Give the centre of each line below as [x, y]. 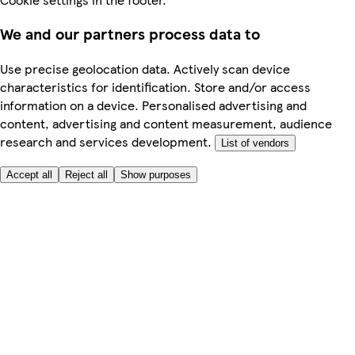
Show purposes [156, 175]
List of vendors [255, 143]
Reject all [86, 175]
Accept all [29, 175]
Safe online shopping [91, 343]
